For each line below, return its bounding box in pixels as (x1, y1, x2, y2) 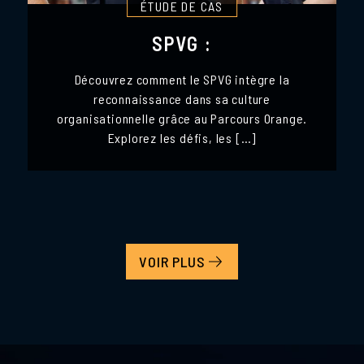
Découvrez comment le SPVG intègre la (74, 71, 290, 87)
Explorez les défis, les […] (107, 129, 257, 145)
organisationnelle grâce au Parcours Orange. (56, 110, 308, 126)
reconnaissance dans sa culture (93, 90, 271, 106)
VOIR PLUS (138, 252, 206, 271)
